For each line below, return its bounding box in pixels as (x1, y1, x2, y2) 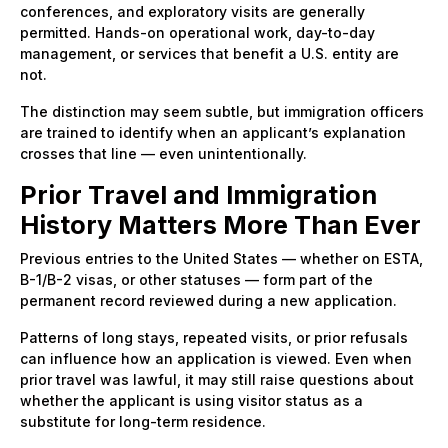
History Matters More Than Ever (20, 209, 421, 240)
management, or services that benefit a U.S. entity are (20, 44, 399, 62)
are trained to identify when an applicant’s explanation (20, 123, 406, 141)
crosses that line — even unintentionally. (20, 144, 307, 162)
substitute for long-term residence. (20, 412, 266, 430)
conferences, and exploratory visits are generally (20, 2, 365, 20)
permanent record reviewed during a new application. (20, 291, 397, 309)
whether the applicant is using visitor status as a (20, 391, 363, 409)
